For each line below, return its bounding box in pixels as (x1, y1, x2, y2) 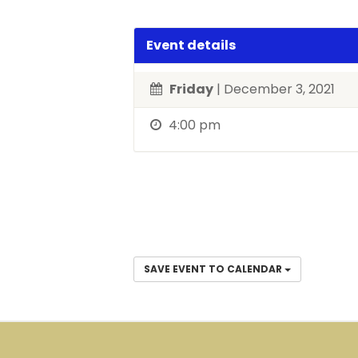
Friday (169, 80, 213, 98)
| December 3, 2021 (213, 80, 335, 98)
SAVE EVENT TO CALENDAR (144, 262, 284, 276)
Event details (146, 36, 236, 54)
